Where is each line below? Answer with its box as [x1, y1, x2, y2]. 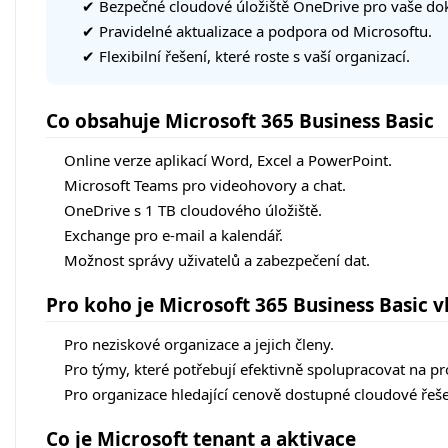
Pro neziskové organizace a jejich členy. [64, 334, 334, 355]
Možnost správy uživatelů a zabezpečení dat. [64, 250, 370, 271]
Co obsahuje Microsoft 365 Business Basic [46, 108, 434, 135]
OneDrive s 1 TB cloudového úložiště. [64, 200, 322, 221]
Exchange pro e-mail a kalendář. [64, 225, 283, 246]
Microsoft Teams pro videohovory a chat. [64, 175, 346, 196]
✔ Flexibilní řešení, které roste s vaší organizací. [82, 46, 410, 67]
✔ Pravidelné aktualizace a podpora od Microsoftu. [82, 21, 432, 42]
